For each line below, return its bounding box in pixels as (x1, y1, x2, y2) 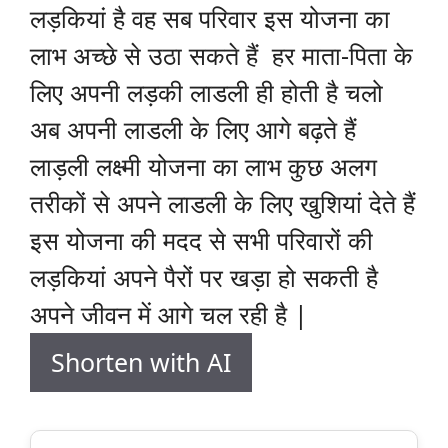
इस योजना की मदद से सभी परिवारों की (30, 223, 373, 258)
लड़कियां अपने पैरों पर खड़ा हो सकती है (30, 260, 378, 295)
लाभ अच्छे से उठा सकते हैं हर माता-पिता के (30, 38, 413, 73)
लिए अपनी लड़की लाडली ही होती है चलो (30, 75, 383, 110)
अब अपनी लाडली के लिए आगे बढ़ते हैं (30, 112, 356, 147)
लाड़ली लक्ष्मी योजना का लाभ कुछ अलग (30, 149, 384, 184)
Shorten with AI (51, 345, 231, 380)
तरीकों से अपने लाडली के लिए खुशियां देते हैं (30, 186, 415, 221)
